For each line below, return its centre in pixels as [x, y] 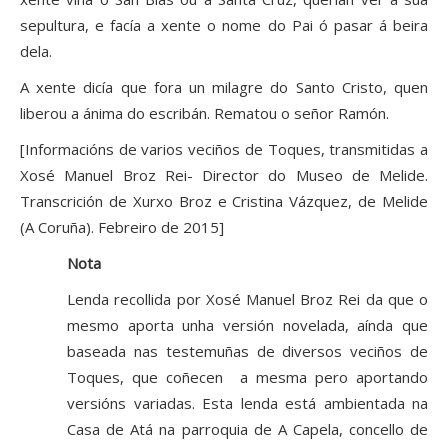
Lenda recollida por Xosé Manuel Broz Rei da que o [247, 299]
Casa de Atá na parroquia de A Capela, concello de [247, 429]
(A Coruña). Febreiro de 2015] [122, 227]
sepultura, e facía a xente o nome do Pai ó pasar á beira [224, 25]
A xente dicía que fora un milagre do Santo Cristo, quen [224, 87]
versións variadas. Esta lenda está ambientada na [247, 403]
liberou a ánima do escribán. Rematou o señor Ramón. [204, 113]
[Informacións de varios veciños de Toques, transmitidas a [224, 149]
